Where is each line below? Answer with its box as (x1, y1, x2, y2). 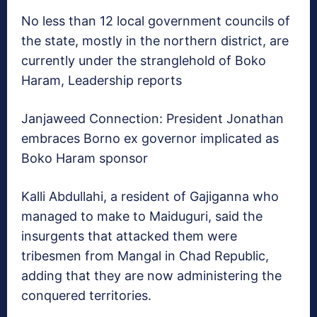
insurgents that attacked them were (21, 229, 237, 244)
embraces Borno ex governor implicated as (21, 131, 279, 146)
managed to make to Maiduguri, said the (21, 209, 263, 224)
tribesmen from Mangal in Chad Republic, (21, 248, 269, 264)
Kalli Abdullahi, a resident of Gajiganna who (21, 189, 279, 204)
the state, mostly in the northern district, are (21, 33, 289, 49)
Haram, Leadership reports (21, 73, 182, 88)
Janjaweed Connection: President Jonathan (21, 111, 284, 127)
